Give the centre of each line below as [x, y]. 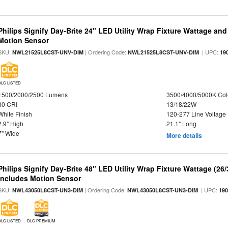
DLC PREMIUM [41, 221]
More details [184, 135]
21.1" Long [181, 123]
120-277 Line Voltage [196, 114]
